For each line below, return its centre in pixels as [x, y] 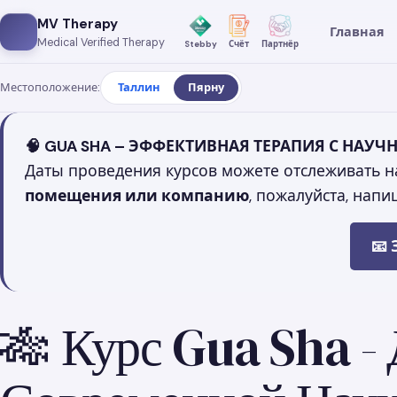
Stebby [200, 43]
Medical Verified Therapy [101, 42]
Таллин [139, 87]
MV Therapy [78, 23]
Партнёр [280, 43]
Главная [358, 31]
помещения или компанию [137, 196]
